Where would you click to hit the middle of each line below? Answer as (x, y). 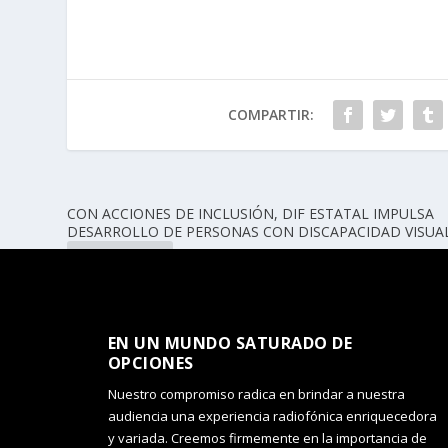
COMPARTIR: (270, 114)
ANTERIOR (126, 260)
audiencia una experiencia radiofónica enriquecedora (272, 415)
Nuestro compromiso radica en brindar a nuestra (256, 393)
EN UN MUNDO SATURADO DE (230, 342)
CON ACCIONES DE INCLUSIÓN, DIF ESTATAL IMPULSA (251, 213)
